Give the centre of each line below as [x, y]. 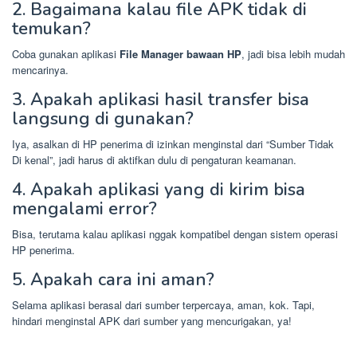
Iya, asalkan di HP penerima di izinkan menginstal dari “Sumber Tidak [173, 143]
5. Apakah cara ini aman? [113, 279]
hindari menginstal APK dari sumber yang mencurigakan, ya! [152, 320]
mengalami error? [84, 208]
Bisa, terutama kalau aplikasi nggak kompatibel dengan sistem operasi [175, 233]
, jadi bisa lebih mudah [293, 53]
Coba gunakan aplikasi [66, 53]
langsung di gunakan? [103, 118]
